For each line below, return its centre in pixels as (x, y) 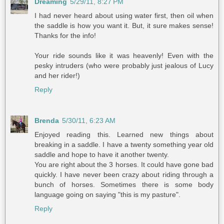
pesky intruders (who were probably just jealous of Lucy (124, 65)
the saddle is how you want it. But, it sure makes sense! (124, 25)
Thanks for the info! (65, 35)
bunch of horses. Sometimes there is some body (124, 184)
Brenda (47, 120)
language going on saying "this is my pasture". (107, 194)
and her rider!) (57, 75)
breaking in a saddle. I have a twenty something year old (124, 144)
